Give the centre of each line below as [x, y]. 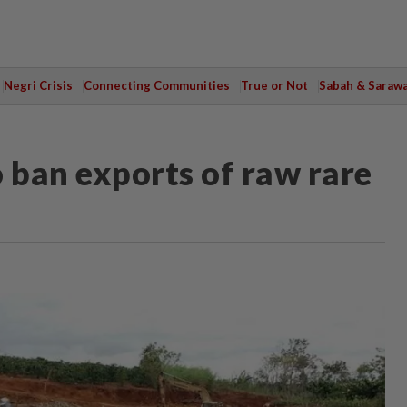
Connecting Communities [156, 85]
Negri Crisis [38, 85]
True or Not [274, 85]
